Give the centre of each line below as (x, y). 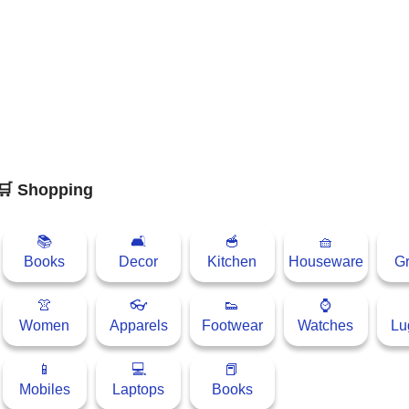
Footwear (232, 325)
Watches (326, 325)
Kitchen (232, 261)
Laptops (139, 389)
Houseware (325, 261)
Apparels (138, 325)
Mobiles (44, 389)
